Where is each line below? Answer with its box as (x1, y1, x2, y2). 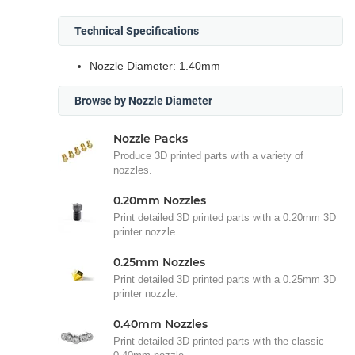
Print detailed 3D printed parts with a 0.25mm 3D (113, 273, 336, 285)
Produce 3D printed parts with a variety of (113, 150, 303, 162)
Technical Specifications (74, 25, 199, 37)
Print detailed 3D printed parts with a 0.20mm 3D (113, 212, 336, 223)
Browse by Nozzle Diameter (74, 94, 212, 107)
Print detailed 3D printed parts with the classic (113, 335, 324, 347)
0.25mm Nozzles (113, 255, 205, 269)
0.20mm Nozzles (113, 193, 206, 208)
